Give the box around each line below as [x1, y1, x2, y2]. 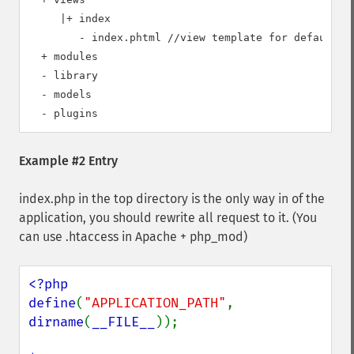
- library [28, 70, 98, 81]
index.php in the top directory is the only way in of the [19, 191, 325, 206]
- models [28, 88, 104, 100]
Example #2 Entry [19, 153, 118, 168]
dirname [28, 314, 84, 330]
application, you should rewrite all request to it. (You [19, 210, 317, 225]
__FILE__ [92, 314, 155, 330]
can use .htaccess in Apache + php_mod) [19, 229, 247, 244]
